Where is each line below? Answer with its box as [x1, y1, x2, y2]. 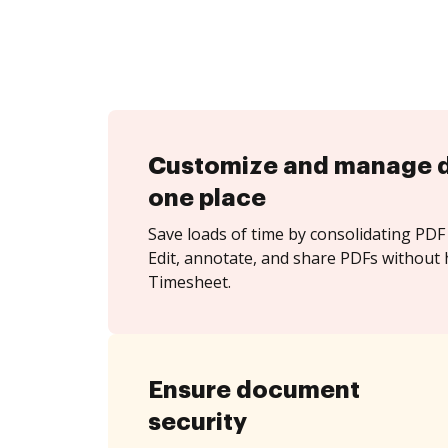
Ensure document [148, 378, 360, 402]
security [148, 410, 247, 434]
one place [148, 186, 266, 210]
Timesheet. [148, 271, 231, 293]
